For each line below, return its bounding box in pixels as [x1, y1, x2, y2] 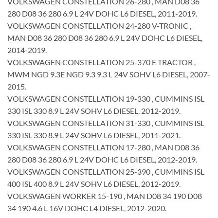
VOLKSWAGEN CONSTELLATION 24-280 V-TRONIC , [7, 20, 191, 30]
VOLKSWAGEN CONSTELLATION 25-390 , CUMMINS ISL [7, 166, 204, 176]
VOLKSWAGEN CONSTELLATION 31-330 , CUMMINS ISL [7, 118, 204, 127]
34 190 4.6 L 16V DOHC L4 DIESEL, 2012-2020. [7, 203, 166, 213]
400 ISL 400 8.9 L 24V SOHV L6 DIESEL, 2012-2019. [7, 179, 181, 188]
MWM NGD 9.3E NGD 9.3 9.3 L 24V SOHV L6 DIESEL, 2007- [7, 69, 210, 79]
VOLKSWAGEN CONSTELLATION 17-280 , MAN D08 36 [7, 142, 200, 152]
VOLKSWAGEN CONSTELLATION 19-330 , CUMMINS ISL [7, 93, 204, 103]
